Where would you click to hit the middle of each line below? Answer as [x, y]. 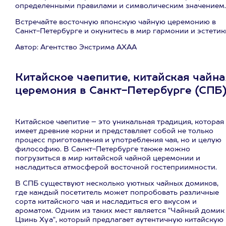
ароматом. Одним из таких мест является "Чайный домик [120, 211]
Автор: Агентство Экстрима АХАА [76, 47]
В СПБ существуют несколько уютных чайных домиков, [117, 184]
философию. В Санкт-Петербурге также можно [103, 149]
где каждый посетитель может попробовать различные [117, 193]
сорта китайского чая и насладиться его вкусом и [106, 202]
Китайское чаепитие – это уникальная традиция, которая [120, 122]
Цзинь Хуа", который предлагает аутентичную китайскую [119, 220]
